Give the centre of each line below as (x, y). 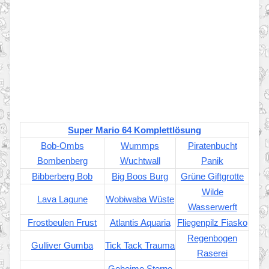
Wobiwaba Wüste (140, 199)
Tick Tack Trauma (140, 245)
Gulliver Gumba (62, 245)
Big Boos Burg (140, 176)
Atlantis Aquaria (140, 222)
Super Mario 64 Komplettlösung (134, 130)
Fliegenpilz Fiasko (212, 222)
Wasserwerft (212, 207)
